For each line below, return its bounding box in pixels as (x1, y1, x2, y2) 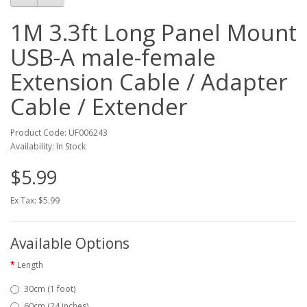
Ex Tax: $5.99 (10, 194, 60, 206)
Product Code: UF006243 (10, 126, 108, 138)
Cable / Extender (10, 90, 188, 122)
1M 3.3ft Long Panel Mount (10, 16, 297, 48)
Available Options (10, 233, 130, 253)
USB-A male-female (10, 41, 216, 73)
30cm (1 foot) (24, 282, 75, 295)
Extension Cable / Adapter (10, 66, 288, 97)
